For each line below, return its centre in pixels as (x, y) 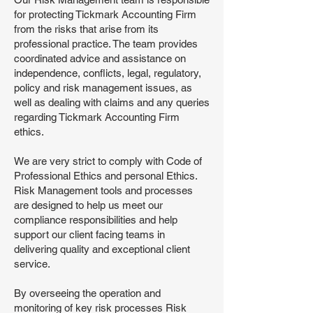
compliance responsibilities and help (96, 220)
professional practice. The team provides (106, 44)
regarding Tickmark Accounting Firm (97, 117)
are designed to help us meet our (88, 205)
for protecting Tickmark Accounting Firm (105, 14)
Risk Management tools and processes (103, 190)
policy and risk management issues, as (103, 88)
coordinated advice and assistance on (100, 58)
